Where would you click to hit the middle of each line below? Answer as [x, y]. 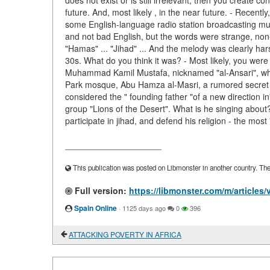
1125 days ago [144, 208]
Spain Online [96, 208]
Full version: [99, 190]
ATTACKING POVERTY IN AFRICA [125, 234]
